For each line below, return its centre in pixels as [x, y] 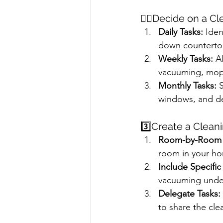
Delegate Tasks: [189, 194]
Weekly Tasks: [186, 59]
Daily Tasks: [181, 32]
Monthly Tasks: [187, 86]
